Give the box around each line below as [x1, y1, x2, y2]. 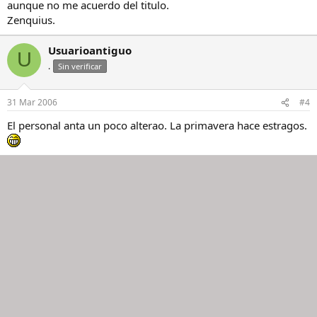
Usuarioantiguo [48, 42, 132, 57]
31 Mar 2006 [7, 96, 57, 108]
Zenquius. [7, 12, 55, 27]
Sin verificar [58, 60, 102, 71]
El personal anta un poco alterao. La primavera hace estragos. [7, 118, 307, 132]
